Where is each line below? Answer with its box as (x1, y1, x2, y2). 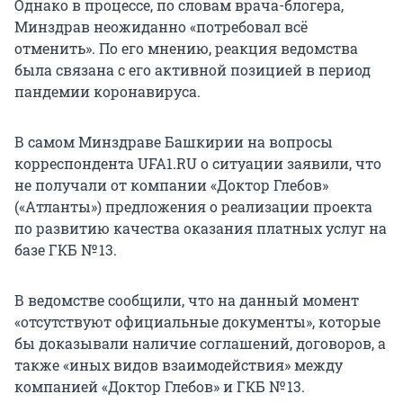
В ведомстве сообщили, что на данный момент (14, 291, 359, 310)
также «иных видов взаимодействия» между (14, 355, 343, 375)
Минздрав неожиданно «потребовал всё (14, 17, 308, 37)
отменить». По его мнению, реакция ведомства (14, 39, 358, 58)
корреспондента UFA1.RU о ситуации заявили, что (14, 154, 381, 174)
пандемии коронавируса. (14, 82, 201, 102)
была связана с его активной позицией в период (14, 60, 371, 80)
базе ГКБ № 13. (14, 240, 117, 260)
